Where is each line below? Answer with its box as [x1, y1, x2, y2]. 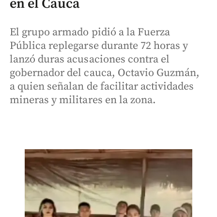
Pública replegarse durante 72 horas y [10, 39, 188, 52]
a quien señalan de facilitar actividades [10, 80, 194, 93]
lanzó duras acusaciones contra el [10, 53, 170, 66]
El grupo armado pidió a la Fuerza [10, 26, 170, 39]
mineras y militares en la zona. [10, 93, 156, 107]
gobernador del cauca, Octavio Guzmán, [10, 66, 200, 79]
